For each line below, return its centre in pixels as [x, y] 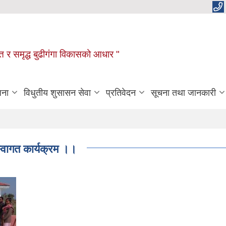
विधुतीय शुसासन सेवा [57, 93]
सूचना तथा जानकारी [183, 93]
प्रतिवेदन [121, 93]
